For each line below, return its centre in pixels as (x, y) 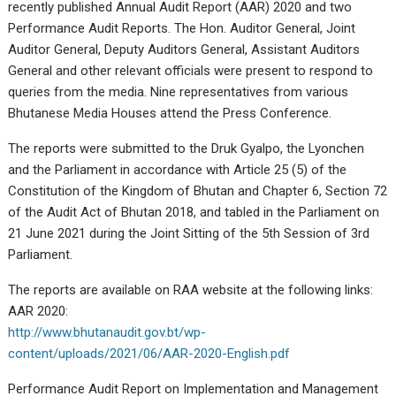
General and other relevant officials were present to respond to (191, 70)
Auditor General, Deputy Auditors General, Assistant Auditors (184, 49)
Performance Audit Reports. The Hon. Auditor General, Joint (182, 28)
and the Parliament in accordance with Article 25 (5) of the (178, 169)
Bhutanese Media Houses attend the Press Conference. (170, 113)
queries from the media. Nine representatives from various (179, 91)
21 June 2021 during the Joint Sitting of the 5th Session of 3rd (189, 233)
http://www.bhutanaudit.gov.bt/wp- (107, 332)
